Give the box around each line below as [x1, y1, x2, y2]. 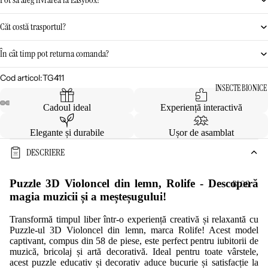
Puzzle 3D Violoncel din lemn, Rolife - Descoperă [10, 176, 258, 190]
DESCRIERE [26, 146, 65, 159]
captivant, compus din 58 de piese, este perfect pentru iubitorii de [10, 236, 258, 246]
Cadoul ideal [43, 102, 91, 112]
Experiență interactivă [160, 102, 242, 112]
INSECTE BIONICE [215, 83, 267, 93]
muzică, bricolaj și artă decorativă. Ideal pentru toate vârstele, [10, 246, 258, 257]
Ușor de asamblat [168, 127, 234, 138]
